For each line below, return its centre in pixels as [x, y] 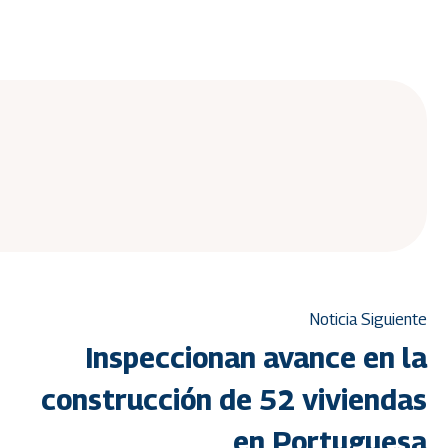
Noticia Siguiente [368, 320]
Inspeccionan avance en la [256, 358]
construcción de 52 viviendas [234, 400]
